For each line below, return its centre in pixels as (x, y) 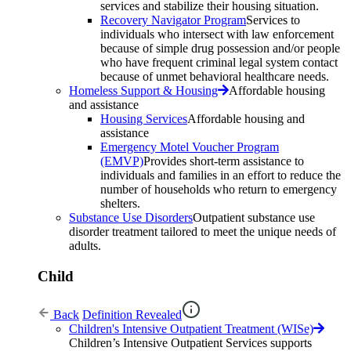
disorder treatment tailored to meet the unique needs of (203, 232)
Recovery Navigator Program (173, 20)
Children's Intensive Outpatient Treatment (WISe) (191, 328)
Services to (273, 20)
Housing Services (144, 119)
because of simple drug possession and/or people (220, 49)
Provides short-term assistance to (224, 161)
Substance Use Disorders (131, 218)
